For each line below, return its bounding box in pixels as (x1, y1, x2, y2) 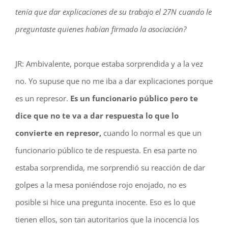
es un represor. (15, 93, 70, 103)
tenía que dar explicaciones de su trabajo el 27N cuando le (15, 7, 212, 17)
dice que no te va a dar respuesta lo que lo (15, 110, 179, 121)
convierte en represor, (15, 128, 103, 138)
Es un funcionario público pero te (70, 93, 198, 103)
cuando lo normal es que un (103, 128, 202, 138)
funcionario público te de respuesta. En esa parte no (15, 145, 197, 155)
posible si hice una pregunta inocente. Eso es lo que (15, 197, 195, 207)
